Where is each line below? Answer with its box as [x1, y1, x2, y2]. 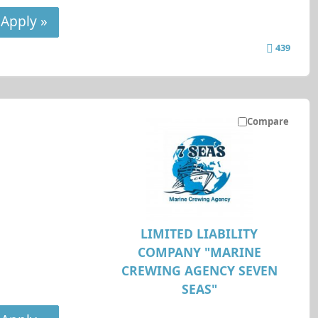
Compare [247, 114, 290, 128]
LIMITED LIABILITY [141, 224, 258, 242]
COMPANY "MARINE [137, 243, 261, 261]
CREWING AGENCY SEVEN [121, 261, 278, 279]
